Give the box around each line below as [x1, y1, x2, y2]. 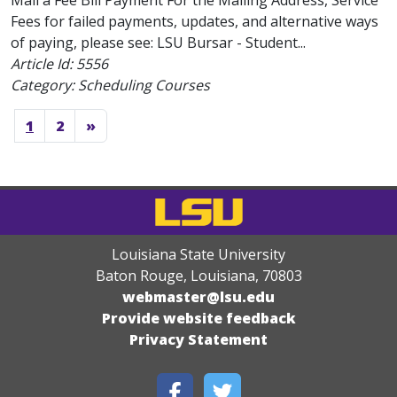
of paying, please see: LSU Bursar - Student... [11, 33, 306, 52]
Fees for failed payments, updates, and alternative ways [11, 12, 378, 31]
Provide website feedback [101, 308, 296, 328]
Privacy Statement [129, 330, 268, 349]
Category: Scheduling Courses [11, 75, 210, 95]
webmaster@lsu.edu [122, 287, 275, 307]
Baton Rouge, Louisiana [95, 266, 255, 285]
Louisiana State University [112, 245, 285, 264]
